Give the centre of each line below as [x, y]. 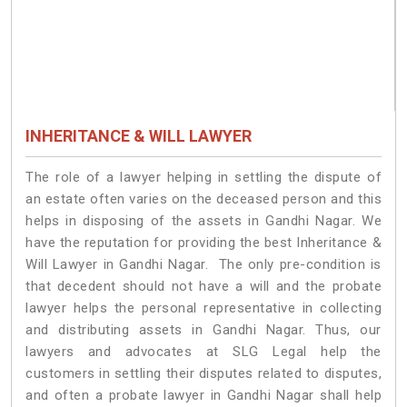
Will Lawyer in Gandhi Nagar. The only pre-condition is [203, 265]
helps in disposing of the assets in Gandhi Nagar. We [203, 221]
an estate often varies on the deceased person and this [203, 199]
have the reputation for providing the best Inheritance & [203, 243]
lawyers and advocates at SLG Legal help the [203, 352]
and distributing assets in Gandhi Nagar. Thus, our [203, 330]
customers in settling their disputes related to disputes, [203, 374]
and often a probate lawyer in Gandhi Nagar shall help [203, 396]
